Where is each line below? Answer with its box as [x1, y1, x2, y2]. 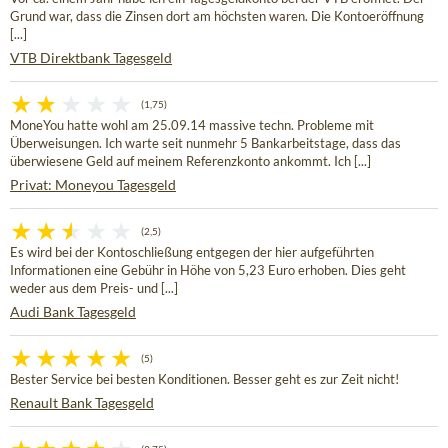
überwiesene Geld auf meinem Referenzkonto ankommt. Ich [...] [10, 154, 371, 170]
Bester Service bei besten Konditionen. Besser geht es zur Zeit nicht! [10, 372, 399, 388]
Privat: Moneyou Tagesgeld [10, 176, 176, 194]
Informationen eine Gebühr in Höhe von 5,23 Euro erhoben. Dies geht [10, 263, 406, 279]
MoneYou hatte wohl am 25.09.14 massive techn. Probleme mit [10, 118, 374, 134]
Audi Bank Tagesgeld [10, 303, 136, 321]
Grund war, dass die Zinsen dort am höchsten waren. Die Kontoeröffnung [10, 9, 424, 25]
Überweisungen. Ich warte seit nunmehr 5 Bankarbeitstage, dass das [10, 136, 401, 152]
